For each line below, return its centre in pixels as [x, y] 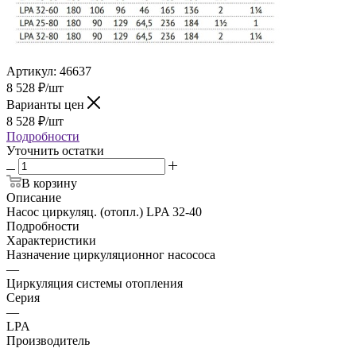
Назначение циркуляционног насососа [111, 254]
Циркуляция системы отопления [95, 283]
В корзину [49, 183]
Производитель [48, 340]
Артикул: [31, 71]
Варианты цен [47, 104]
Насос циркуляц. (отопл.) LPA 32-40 [104, 211]
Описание [34, 197]
